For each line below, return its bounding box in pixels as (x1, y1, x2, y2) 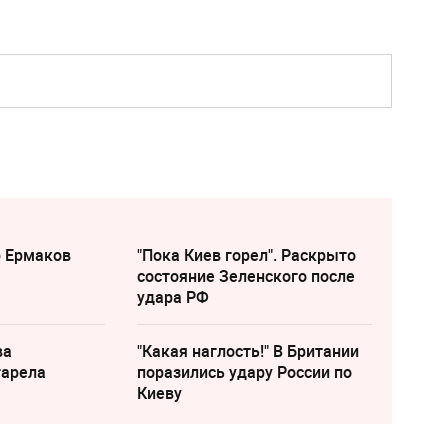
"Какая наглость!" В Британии (136, 339, 359, 362)
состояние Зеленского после (136, 264, 355, 287)
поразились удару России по (136, 360, 352, 383)
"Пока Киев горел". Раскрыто (136, 243, 356, 266)
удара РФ (136, 285, 209, 308)
